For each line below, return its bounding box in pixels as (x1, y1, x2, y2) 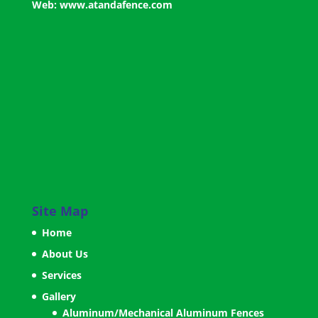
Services (41, 268, 82, 282)
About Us (41, 246, 88, 261)
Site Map (31, 202, 88, 219)
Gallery (41, 289, 76, 303)
